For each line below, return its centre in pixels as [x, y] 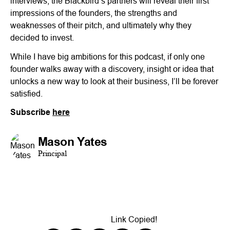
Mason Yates [72, 141]
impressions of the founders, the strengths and [94, 13]
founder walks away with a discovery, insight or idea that [112, 69]
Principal [52, 153]
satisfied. [26, 93]
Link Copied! [134, 219]
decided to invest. [42, 37]
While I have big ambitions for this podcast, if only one [108, 56]
